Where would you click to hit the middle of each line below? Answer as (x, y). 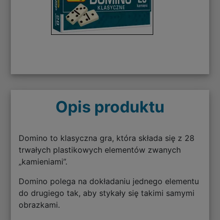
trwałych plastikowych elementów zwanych (100, 150)
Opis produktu (110, 107)
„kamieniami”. (43, 161)
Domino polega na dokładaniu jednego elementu (109, 181)
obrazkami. (40, 205)
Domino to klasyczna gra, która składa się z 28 (107, 138)
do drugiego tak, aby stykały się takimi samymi (107, 193)
